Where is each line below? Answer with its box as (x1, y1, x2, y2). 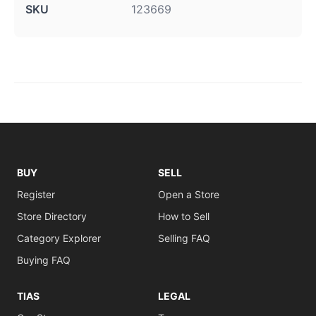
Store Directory (17, 210, 87, 222)
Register (17, 188, 55, 200)
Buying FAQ (17, 254, 71, 266)
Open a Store (158, 188, 219, 200)
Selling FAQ (158, 232, 210, 244)
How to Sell (158, 210, 209, 222)
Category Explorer (17, 232, 101, 244)
